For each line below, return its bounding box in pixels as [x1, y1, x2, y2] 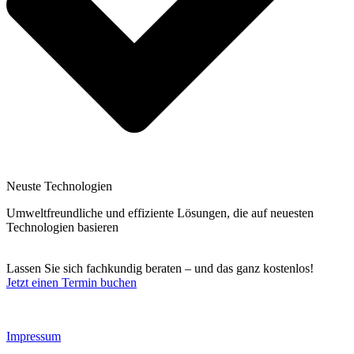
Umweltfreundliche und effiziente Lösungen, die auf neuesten [6, 206, 314, 220]
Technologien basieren [6, 220, 119, 235]
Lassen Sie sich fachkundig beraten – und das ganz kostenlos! [6, 262, 314, 276]
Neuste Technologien [6, 179, 112, 194]
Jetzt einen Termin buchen [6, 276, 137, 290]
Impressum [6, 330, 61, 344]
